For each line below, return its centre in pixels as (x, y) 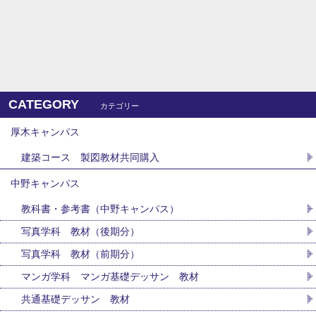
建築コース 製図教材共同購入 (90, 157)
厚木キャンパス (45, 132)
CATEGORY (44, 104)
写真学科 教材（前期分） (80, 254)
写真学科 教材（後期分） (80, 231)
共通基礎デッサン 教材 (75, 299)
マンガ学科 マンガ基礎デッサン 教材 (110, 276)
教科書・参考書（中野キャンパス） (100, 208)
